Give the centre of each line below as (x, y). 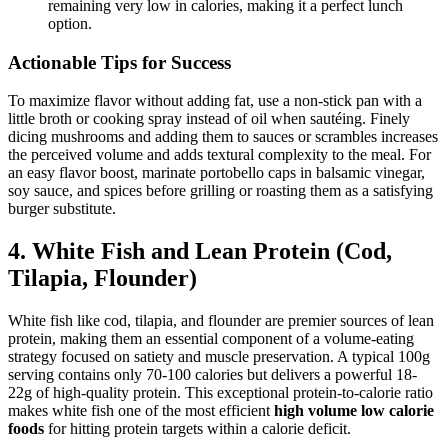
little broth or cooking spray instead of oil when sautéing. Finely (209, 119)
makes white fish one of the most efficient (141, 411)
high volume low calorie (354, 411)
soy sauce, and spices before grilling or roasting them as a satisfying (220, 191)
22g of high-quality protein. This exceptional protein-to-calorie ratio (220, 393)
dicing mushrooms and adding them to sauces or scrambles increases (223, 137)
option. (70, 23)
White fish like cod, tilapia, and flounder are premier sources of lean (221, 321)
